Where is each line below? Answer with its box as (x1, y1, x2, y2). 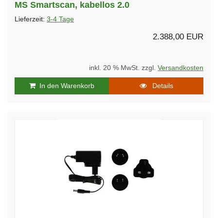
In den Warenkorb (36, 81, 94, 90)
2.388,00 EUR (153, 32, 203, 41)
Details (146, 81, 173, 90)
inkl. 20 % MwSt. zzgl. (89, 64, 158, 72)
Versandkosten (158, 64, 203, 72)
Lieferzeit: (15, 15, 47, 23)
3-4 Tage (47, 15, 74, 23)
